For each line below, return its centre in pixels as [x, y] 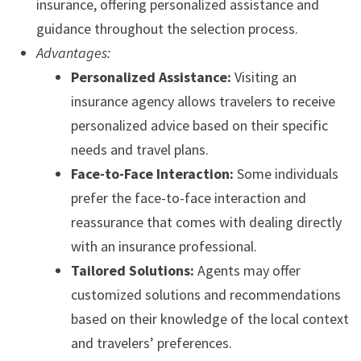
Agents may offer [247, 271]
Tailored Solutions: [132, 271]
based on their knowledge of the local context [210, 319]
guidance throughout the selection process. [167, 29]
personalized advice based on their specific [199, 126]
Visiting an [263, 77]
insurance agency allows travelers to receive [203, 102]
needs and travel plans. [139, 150]
